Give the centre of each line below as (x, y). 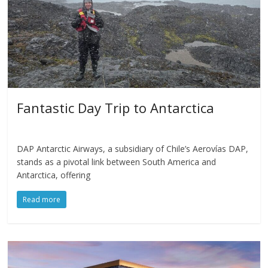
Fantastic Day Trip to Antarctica (116, 107)
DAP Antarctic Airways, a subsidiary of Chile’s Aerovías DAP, (133, 148)
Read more (42, 199)
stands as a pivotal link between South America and (117, 162)
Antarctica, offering (54, 175)
